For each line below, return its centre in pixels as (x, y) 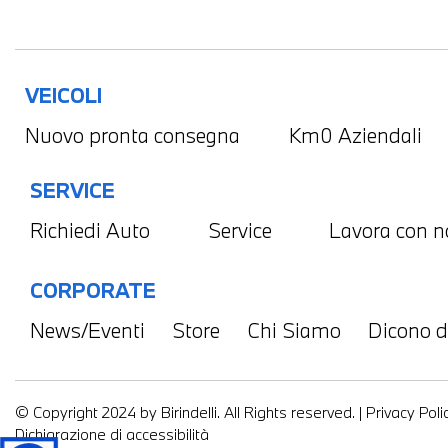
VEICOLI (63, 95)
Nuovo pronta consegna (132, 135)
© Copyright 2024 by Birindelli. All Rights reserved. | (190, 412)
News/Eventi (87, 330)
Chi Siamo (294, 330)
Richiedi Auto (90, 230)
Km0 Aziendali (356, 135)
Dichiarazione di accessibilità (112, 434)
